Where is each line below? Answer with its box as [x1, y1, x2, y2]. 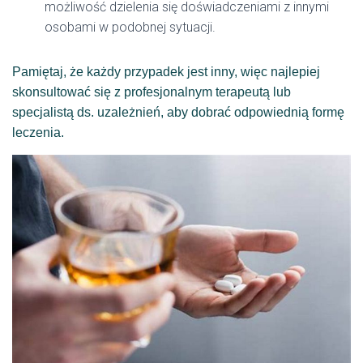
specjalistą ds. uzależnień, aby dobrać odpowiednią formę [12, 105, 344, 119]
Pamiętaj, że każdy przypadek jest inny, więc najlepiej [12, 65, 320, 79]
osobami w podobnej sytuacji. [45, 19, 216, 35]
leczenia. [12, 126, 67, 139]
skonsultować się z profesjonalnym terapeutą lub [12, 85, 291, 99]
